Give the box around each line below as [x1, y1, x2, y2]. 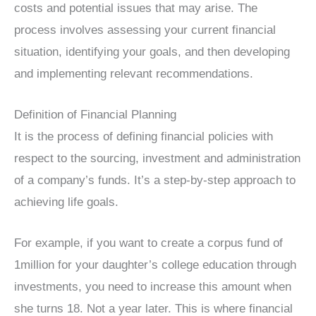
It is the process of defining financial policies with [14, 129, 273, 143]
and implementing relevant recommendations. [14, 66, 253, 80]
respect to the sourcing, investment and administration [14, 151, 300, 165]
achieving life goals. [14, 195, 119, 209]
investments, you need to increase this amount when [14, 280, 291, 294]
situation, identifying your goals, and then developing [14, 44, 290, 59]
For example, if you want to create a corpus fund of [14, 236, 283, 250]
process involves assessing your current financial [14, 23, 276, 37]
